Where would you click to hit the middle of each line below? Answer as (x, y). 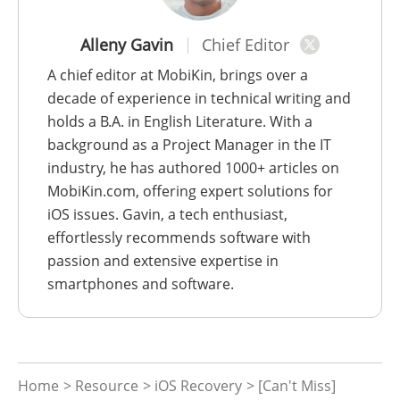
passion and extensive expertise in (163, 261)
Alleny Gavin (127, 45)
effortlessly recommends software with (179, 238)
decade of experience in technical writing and (199, 99)
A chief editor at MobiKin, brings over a (178, 75)
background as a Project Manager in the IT (189, 145)
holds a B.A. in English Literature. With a (180, 122)
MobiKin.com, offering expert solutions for (190, 192)
